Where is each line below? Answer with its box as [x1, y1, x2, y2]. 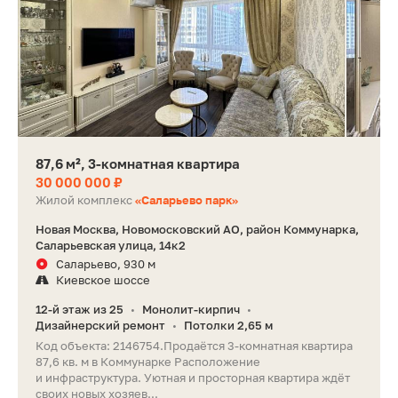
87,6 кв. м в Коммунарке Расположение [36, 354, 260, 369]
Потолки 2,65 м [184, 317, 273, 332]
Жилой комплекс [36, 192, 135, 207]
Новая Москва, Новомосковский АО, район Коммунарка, [36, 221, 359, 236]
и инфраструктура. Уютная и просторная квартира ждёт [36, 370, 350, 385]
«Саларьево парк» [135, 192, 238, 207]
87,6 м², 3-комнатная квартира [36, 155, 240, 171]
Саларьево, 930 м [56, 256, 155, 271]
